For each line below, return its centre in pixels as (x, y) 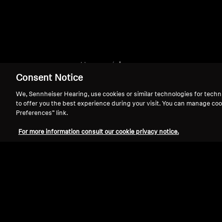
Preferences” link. (42, 113)
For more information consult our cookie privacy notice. (99, 132)
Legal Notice (44, 216)
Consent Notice (49, 79)
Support (50, 169)
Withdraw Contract (107, 216)
